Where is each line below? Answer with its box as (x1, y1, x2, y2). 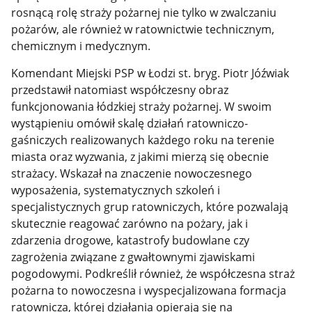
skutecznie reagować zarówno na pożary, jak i (11, 215, 249, 231)
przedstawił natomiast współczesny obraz (11, 81, 229, 97)
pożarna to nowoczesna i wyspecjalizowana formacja (11, 282, 287, 298)
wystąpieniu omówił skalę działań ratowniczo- (11, 115, 249, 131)
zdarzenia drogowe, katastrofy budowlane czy (11, 232, 250, 248)
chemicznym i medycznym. (11, 38, 151, 54)
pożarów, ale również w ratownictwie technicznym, (11, 21, 275, 37)
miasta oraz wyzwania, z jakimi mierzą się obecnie (11, 148, 270, 164)
